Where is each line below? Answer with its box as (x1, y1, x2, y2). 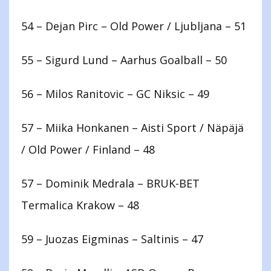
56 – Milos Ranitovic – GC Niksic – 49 (21, 87, 209, 102)
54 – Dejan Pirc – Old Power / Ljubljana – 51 (21, 19, 246, 34)
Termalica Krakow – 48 (21, 198, 139, 213)
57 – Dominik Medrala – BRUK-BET (21, 176, 200, 191)
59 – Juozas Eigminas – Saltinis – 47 (21, 232, 203, 247)
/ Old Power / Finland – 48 (21, 142, 155, 157)
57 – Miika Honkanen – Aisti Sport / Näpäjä (21, 120, 244, 135)
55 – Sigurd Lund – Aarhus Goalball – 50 (21, 53, 227, 68)
